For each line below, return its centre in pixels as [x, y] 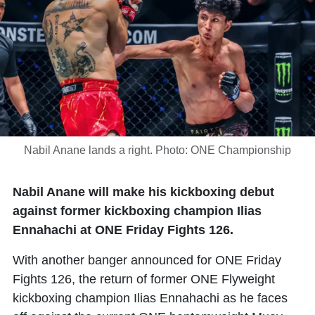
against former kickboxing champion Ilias [137, 211]
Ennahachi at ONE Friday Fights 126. [123, 230]
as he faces [253, 298]
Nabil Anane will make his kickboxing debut [143, 192]
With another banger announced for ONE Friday [147, 260]
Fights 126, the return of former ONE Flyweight [144, 279]
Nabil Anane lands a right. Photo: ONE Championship [157, 150]
